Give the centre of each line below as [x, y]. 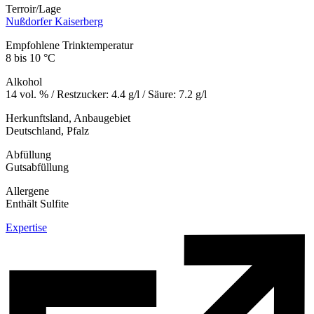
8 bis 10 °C [30, 57]
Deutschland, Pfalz [47, 130]
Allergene [27, 191]
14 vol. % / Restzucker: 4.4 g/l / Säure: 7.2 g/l [106, 94]
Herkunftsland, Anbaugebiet [68, 118]
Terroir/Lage [33, 8]
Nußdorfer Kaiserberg [54, 21]
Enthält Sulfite [37, 203]
